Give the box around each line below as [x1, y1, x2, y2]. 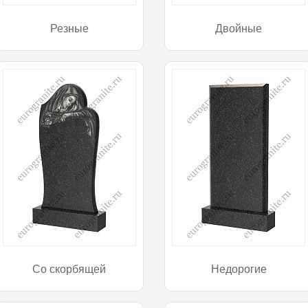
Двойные [215, 22, 263, 34]
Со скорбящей [32, 263, 107, 275]
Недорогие [210, 263, 267, 275]
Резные [49, 22, 89, 34]
